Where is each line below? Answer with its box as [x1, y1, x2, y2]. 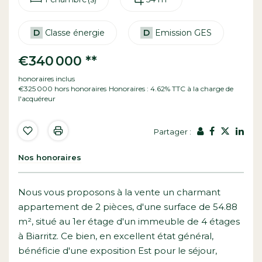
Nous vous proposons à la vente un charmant [18, 186, 220, 198]
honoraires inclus [18, 74, 75, 83]
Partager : [154, 127, 191, 137]
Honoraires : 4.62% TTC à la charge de [109, 84, 233, 93]
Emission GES [155, 27, 212, 38]
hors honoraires [54, 84, 106, 93]
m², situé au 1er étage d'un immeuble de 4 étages [18, 215, 240, 227]
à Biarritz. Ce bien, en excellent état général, [18, 230, 213, 242]
